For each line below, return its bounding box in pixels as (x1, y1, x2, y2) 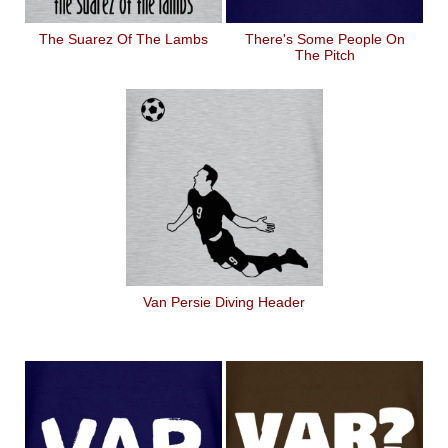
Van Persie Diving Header (143, 294, 305, 310)
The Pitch (294, 47, 355, 63)
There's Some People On (244, 31, 405, 47)
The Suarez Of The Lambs (39, 31, 208, 47)
